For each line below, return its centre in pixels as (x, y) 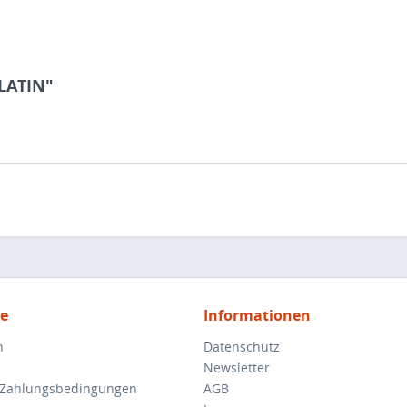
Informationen (257, 315)
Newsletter (237, 367)
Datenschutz (242, 347)
